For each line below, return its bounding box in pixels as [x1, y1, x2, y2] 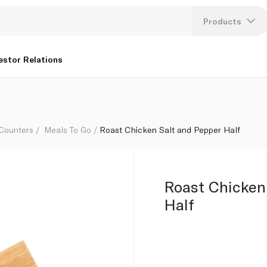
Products [203, 15, 242, 26]
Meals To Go [44, 124, 92, 135]
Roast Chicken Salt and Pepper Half [100, 124, 241, 135]
